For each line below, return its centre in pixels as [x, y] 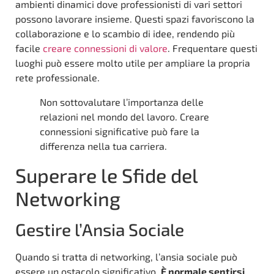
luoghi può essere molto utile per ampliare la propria [133, 62]
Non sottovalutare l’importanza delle [122, 102]
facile [29, 48]
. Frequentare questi [213, 48]
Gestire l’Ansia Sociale [100, 229]
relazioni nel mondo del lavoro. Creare [124, 116]
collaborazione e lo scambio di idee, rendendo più [125, 33]
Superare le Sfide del [106, 175]
